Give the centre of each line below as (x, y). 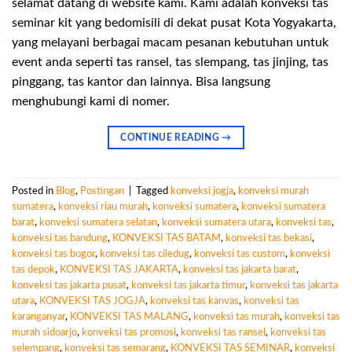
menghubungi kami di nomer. (91, 101)
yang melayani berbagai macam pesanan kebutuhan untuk (170, 42)
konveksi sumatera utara (216, 222)
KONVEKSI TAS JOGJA (92, 301)
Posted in (34, 191)
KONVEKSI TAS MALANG (129, 316)
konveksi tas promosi (129, 332)
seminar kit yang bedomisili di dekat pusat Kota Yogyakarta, (174, 22)
